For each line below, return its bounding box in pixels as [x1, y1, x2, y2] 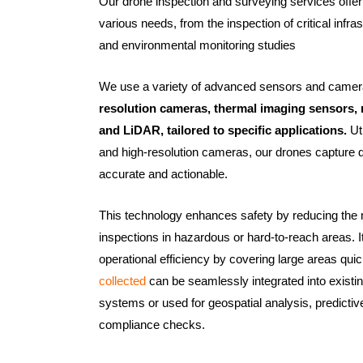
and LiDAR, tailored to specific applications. [99, 123, 347, 138]
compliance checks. [99, 318, 205, 332]
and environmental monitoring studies [99, 38, 296, 53]
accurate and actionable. [99, 167, 228, 181]
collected [99, 274, 146, 288]
